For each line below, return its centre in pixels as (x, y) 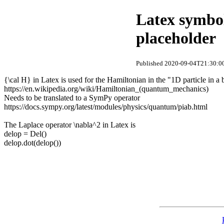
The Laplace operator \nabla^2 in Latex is (71, 124)
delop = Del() (25, 133)
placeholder (176, 38)
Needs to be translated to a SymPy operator (73, 97)
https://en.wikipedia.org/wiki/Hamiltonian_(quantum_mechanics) (106, 88)
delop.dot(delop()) (32, 142)
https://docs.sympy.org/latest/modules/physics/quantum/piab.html (106, 106)
